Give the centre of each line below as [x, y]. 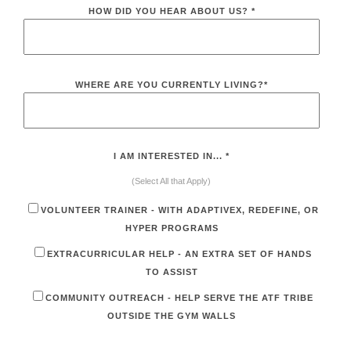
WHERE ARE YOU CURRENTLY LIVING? [170, 84]
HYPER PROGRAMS [172, 228]
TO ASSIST [172, 271]
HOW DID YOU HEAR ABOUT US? [170, 11]
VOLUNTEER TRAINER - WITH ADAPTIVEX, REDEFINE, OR [179, 210]
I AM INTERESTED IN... [170, 156]
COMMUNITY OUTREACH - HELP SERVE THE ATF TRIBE [179, 297]
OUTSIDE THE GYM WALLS [172, 315]
